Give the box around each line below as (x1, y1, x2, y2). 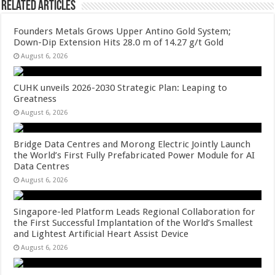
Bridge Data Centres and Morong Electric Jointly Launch (14, 139, 251, 150)
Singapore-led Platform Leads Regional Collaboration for (14, 206, 256, 217)
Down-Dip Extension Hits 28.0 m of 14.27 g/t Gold (14, 37, 224, 48)
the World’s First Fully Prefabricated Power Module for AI (14, 150, 255, 161)
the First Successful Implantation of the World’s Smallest (14, 217, 254, 228)
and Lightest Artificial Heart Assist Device (14, 228, 189, 239)
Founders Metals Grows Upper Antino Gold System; (14, 26, 231, 37)
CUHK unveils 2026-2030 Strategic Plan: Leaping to (14, 82, 228, 93)
